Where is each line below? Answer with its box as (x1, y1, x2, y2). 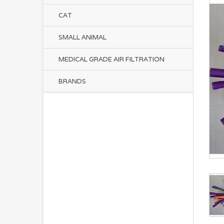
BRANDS (58, 77, 86, 85)
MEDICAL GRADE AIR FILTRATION (58, 55, 164, 63)
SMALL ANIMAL (58, 33, 106, 41)
